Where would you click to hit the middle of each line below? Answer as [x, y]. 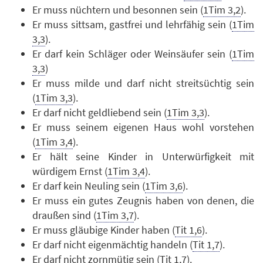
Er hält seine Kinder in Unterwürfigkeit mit [143, 156]
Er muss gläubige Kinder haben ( [104, 230]
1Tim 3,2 [222, 9]
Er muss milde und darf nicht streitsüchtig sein [143, 83]
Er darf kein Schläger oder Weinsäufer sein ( [132, 53]
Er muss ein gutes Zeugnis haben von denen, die [143, 200]
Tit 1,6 [188, 230]
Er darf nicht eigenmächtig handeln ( [112, 244]
